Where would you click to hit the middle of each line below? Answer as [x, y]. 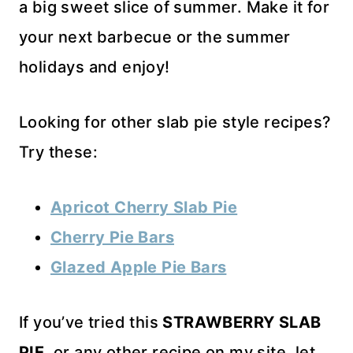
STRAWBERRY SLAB [242, 323]
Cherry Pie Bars [112, 238]
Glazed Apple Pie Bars [139, 268]
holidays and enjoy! [95, 67]
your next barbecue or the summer [155, 37]
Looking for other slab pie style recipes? [175, 123]
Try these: [59, 152]
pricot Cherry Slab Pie [150, 208]
